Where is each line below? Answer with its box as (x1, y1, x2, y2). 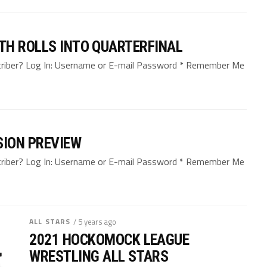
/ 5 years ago (73, 215, 117, 228)
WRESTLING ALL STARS (29, 247, 169, 265)
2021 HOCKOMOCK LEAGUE (29, 230, 190, 249)
